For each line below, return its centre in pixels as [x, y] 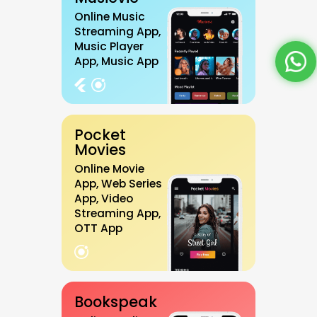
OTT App [98, 228]
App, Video [104, 198]
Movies [100, 150]
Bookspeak [116, 302]
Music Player [109, 46]
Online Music [110, 17]
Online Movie [109, 169]
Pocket [100, 135]
